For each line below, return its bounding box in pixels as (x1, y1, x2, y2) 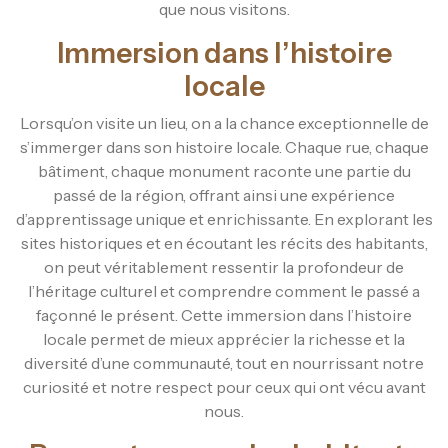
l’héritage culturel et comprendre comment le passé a (28, 280, 420, 301)
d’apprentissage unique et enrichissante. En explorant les (15, 208, 433, 229)
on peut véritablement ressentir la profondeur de (44, 256, 404, 277)
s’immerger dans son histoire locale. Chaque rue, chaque (19, 136, 429, 157)
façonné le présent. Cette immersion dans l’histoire (36, 304, 412, 325)
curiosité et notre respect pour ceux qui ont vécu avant (22, 376, 426, 397)
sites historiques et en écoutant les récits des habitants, (20, 232, 428, 253)
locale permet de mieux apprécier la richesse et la (43, 328, 405, 349)
